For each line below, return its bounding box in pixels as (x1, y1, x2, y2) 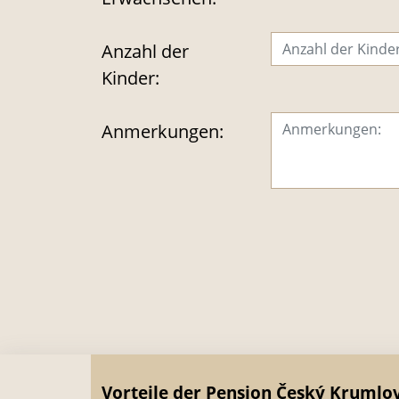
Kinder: (102, 65, 159, 90)
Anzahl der (102, 38, 189, 63)
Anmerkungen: (102, 118, 224, 143)
